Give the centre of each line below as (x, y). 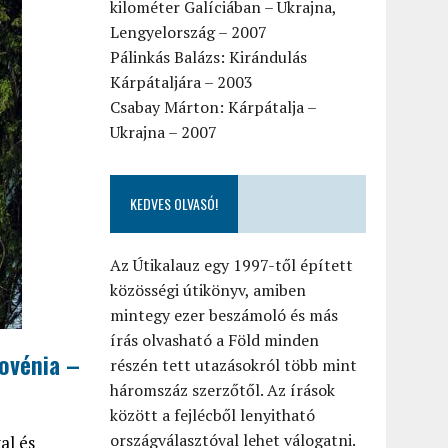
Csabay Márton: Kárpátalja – (213, 107)
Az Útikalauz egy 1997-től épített (232, 265)
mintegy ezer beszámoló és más (224, 315)
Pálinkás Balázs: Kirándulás (209, 57)
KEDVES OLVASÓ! (174, 203)
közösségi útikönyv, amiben (208, 290)
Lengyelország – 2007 (189, 32)
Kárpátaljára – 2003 (182, 82)
